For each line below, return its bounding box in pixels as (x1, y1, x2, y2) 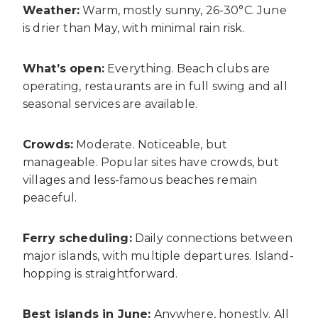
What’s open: (23, 61, 104, 75)
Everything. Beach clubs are (104, 61, 270, 75)
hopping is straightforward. (23, 266, 178, 280)
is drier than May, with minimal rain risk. (23, 21, 245, 35)
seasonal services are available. (23, 97, 198, 111)
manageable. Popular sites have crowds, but (23, 155, 279, 169)
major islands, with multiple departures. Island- (23, 248, 294, 263)
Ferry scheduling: (23, 231, 132, 245)
